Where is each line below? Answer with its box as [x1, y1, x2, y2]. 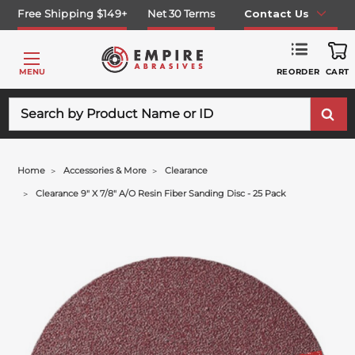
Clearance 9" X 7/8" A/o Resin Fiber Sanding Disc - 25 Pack [36, 188, 287, 199]
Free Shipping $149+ [17, 6, 128, 20]
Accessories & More [63, 165, 147, 176]
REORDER [276, 66, 320, 77]
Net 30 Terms [147, 6, 216, 20]
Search [8, 97, 47, 113]
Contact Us [243, 6, 309, 20]
